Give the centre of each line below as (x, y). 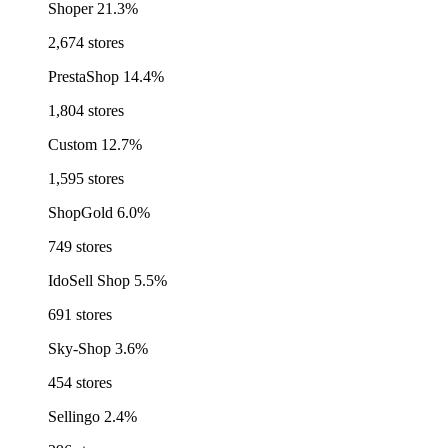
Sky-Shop (79, 349)
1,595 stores (86, 179)
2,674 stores (86, 43)
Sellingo (74, 417)
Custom (72, 145)
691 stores (80, 315)
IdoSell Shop (89, 281)
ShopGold (80, 213)
